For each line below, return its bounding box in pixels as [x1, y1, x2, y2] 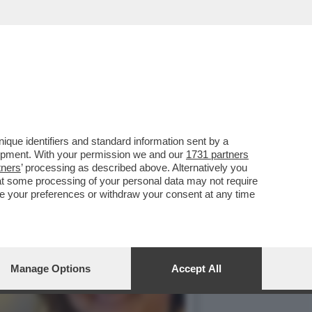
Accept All [171, 263, 221, 274]
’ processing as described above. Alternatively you [21, 162, 247, 173]
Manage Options [10, 263, 91, 274]
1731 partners [186, 148, 249, 160]
